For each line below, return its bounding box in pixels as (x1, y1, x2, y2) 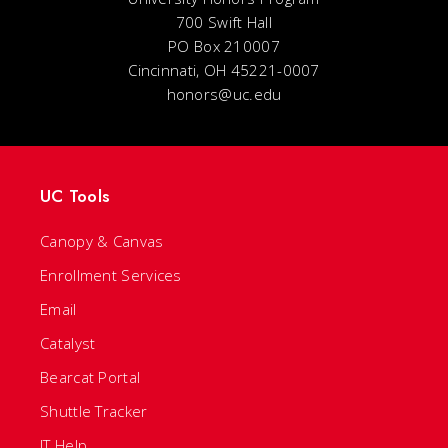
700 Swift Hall (175, 12, 273, 33)
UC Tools (40, 184, 110, 209)
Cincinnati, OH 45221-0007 (128, 60, 320, 81)
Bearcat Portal (40, 367, 141, 388)
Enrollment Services (40, 265, 182, 286)
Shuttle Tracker (40, 401, 148, 422)
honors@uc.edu (166, 84, 282, 105)
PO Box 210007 (168, 36, 280, 57)
